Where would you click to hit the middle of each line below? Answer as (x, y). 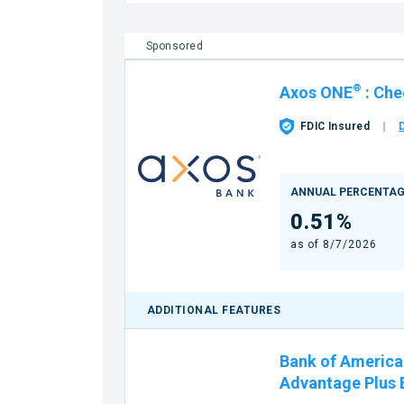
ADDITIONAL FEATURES (214, 310)
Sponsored (175, 46)
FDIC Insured (335, 126)
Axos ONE (316, 92)
